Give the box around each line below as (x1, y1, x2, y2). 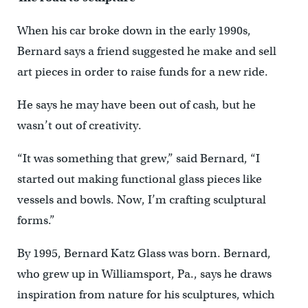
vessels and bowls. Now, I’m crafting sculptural (16, 192, 266, 208)
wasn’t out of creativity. (16, 118, 142, 133)
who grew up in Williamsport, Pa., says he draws (16, 267, 272, 282)
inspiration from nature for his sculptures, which (16, 287, 274, 302)
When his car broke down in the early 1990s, (16, 23, 251, 38)
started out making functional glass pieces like (16, 172, 262, 187)
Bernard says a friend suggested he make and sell (16, 44, 276, 59)
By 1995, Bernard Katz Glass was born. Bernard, (16, 246, 271, 261)
